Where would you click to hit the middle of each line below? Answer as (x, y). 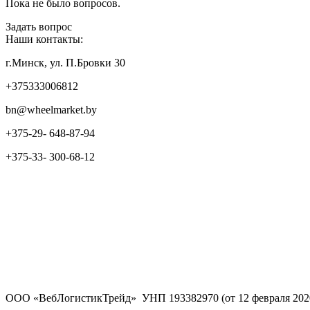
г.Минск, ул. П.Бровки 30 (65, 63)
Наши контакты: (44, 39)
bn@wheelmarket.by (51, 110)
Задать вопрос (39, 27)
